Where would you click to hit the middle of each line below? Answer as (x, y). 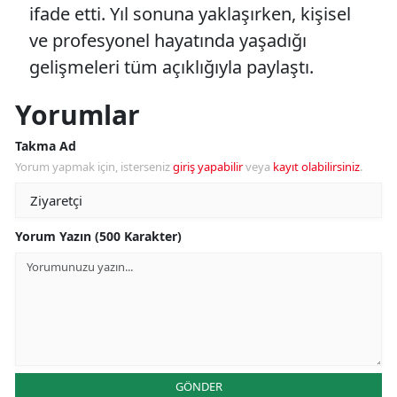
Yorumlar (78, 114)
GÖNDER (198, 386)
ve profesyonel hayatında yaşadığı (168, 40)
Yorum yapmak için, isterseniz (94, 166)
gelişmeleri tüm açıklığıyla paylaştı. (171, 66)
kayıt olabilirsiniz (316, 166)
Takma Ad (46, 145)
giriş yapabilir (208, 166)
